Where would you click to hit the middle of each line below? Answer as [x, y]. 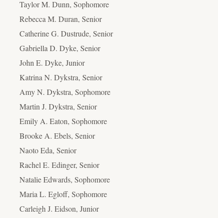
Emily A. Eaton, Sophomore [63, 121]
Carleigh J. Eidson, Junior [59, 208]
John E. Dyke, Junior [52, 62]
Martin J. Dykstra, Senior [58, 106]
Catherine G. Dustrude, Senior [66, 33]
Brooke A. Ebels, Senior [57, 135]
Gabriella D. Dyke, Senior [60, 48]
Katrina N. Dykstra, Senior [61, 77]
